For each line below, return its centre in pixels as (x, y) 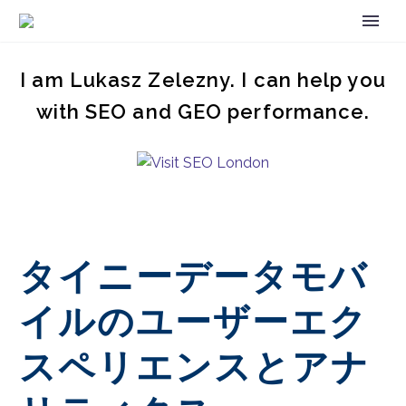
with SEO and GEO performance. (203, 111)
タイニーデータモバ (193, 276)
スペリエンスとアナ (194, 367)
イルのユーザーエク (193, 322)
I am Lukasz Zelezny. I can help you (203, 79)
